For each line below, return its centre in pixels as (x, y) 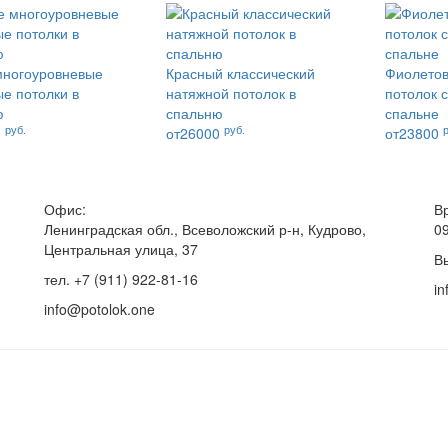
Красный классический (240, 73)
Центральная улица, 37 (121, 249)
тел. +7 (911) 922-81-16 (121, 279)
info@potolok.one (99, 309)
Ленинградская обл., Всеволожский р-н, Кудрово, (205, 229)
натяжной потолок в (230, 93)
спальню (194, 113)
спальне (412, 113)
